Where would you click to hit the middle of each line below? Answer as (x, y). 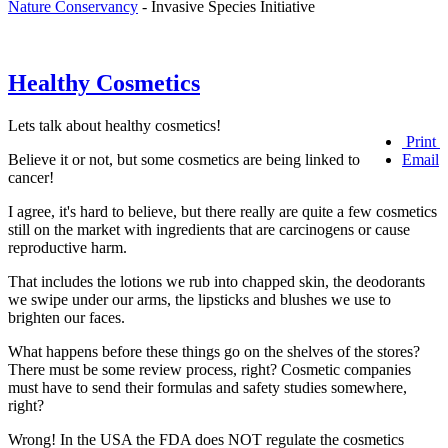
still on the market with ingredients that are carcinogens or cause (209, 230)
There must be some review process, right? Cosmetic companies (209, 370)
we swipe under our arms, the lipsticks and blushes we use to (199, 300)
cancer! (31, 178)
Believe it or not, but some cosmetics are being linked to (184, 160)
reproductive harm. (67, 248)
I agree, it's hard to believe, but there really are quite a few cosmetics (222, 212)
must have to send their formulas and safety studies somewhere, (207, 388)
